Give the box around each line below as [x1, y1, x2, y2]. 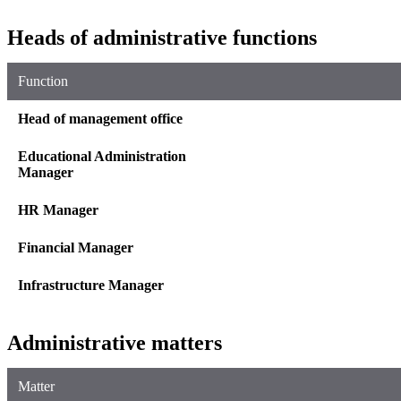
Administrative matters [7, 330, 222, 354]
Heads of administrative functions [7, 25, 317, 49]
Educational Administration [18, 148, 186, 164]
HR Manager [18, 201, 98, 218]
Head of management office [18, 110, 183, 126]
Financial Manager [18, 239, 133, 255]
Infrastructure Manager [18, 277, 164, 293]
